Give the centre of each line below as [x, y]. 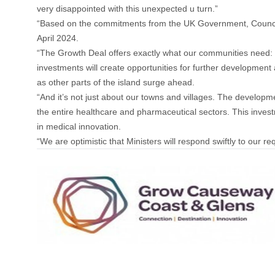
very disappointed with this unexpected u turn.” [127, 8]
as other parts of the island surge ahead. [116, 82]
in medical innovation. [79, 126]
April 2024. [58, 38]
